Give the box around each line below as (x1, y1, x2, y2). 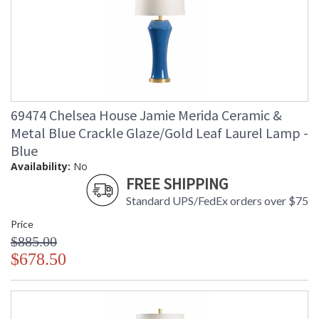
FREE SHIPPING (126, 174, 228, 194)
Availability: (11, 159, 70, 174)
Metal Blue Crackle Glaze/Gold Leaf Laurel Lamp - (11, 124, 308, 142)
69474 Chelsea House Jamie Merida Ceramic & (11, 106, 282, 125)
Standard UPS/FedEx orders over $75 (126, 194, 308, 208)
